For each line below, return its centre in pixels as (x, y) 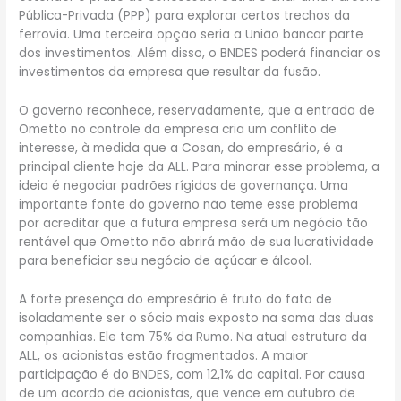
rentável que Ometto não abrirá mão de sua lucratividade (197, 243)
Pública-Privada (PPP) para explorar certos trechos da (185, 16)
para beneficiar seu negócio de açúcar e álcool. (166, 261)
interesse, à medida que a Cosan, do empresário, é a (181, 149)
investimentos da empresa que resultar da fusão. (170, 73)
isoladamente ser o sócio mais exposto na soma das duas (197, 318)
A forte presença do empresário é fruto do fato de (176, 299)
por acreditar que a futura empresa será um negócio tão (194, 224)
